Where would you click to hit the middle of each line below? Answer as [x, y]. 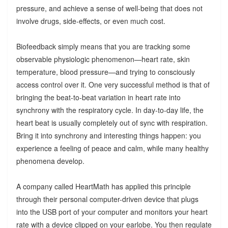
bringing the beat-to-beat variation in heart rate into [98, 97]
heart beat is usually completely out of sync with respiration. [112, 123]
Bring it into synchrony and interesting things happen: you [108, 136]
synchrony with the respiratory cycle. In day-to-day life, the [110, 110]
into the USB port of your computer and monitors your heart [112, 212]
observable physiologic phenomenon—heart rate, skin [103, 59]
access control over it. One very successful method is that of [113, 85]
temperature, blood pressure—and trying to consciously [105, 72]
